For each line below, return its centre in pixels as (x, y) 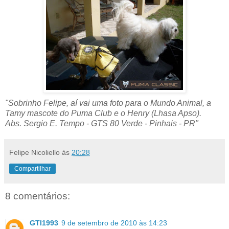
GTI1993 (44, 223)
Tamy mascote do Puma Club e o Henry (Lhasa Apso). (103, 113)
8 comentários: (38, 196)
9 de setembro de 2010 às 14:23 (114, 223)
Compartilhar (32, 169)
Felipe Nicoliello (35, 153)
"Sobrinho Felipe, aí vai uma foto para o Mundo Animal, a (108, 103)
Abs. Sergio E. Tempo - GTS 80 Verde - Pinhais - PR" (102, 124)
